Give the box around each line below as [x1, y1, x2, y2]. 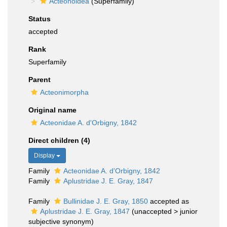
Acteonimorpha [40, 88, 89, 96]
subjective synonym [28, 217, 91, 225]
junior [180, 207, 198, 215]
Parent [28, 75, 51, 84]
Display [34, 152, 56, 159]
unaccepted [134, 207, 172, 215]
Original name [28, 106, 77, 114]
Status [28, 15, 51, 23]
